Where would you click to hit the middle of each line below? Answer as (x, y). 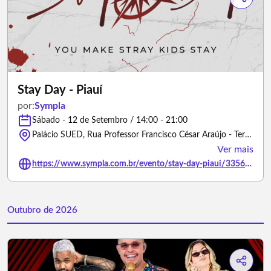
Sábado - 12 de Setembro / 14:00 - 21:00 (110, 120)
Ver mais (235, 149)
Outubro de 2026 (42, 210)
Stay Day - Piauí (60, 90)
